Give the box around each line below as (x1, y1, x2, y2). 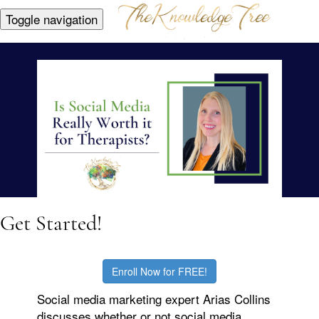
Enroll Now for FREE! (111, 264, 207, 279)
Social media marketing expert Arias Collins (37, 290, 271, 308)
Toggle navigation (6, 10, 98, 28)
